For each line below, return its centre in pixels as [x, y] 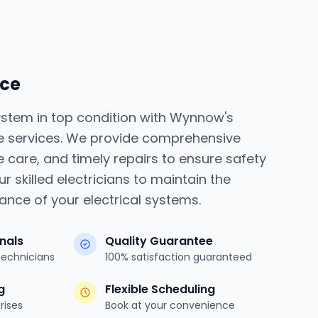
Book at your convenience [170, 305]
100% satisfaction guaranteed [179, 257]
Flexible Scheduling [160, 289]
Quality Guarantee [159, 241]
